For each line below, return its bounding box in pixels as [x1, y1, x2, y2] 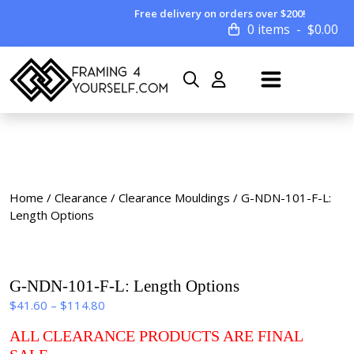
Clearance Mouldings [119, 190, 230, 205]
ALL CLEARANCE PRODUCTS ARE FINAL [9, 327, 303, 345]
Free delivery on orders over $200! [134, 6, 307, 21]
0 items [247, 21, 290, 38]
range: [104, 314, 138, 330]
